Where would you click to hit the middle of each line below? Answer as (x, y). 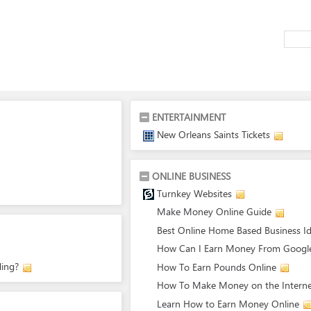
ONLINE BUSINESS (191, 176)
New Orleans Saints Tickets (213, 134)
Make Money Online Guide (214, 211)
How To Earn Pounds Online (217, 267)
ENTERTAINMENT (189, 117)
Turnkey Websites (194, 193)
